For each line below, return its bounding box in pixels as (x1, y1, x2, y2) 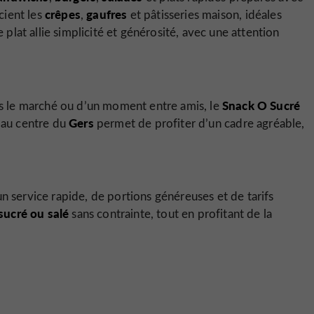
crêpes (44, 6, 81, 22)
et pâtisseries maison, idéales (127, 6, 282, 22)
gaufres (86, 6, 128, 22)
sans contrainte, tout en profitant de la (69, 205, 273, 221)
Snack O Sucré (221, 96, 301, 114)
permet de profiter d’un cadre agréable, (93, 114, 305, 131)
